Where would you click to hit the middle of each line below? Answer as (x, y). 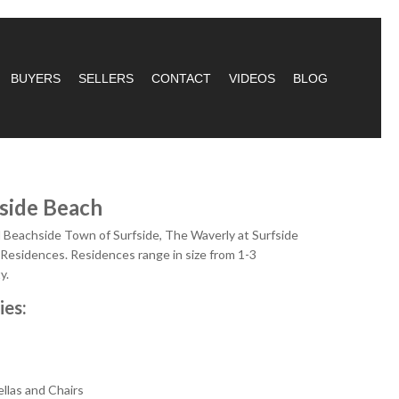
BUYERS (35, 79)
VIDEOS (252, 79)
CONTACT (181, 79)
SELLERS (106, 79)
